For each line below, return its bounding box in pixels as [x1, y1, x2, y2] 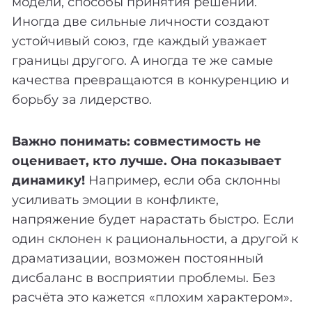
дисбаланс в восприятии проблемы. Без [12, 270, 276, 286]
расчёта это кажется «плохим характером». [12, 289, 292, 305]
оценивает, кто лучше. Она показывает [12, 153, 281, 169]
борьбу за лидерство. [12, 91, 152, 107]
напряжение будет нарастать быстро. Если [12, 211, 294, 227]
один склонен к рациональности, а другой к [12, 231, 298, 247]
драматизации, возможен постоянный [12, 250, 263, 266]
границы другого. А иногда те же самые [12, 52, 273, 68]
